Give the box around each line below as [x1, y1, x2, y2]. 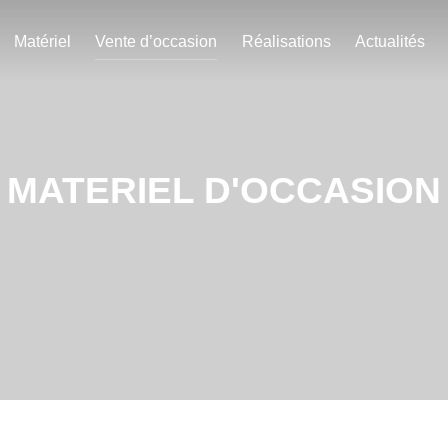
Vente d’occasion [95, 32, 218, 50]
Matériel [13, 32, 71, 50]
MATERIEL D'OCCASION [7, 169, 441, 211]
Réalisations [241, 32, 331, 50]
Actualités [354, 32, 425, 50]
